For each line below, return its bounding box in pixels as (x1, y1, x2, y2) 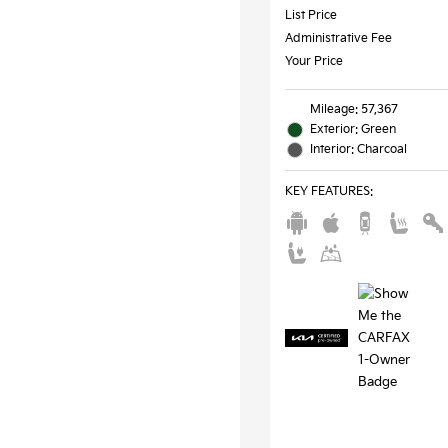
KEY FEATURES (285, 183, 370, 199)
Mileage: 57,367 (310, 101, 398, 117)
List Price (285, 7, 337, 23)
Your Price (285, 53, 343, 69)
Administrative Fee (285, 30, 392, 46)
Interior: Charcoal (310, 141, 407, 157)
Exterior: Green (310, 121, 396, 137)
